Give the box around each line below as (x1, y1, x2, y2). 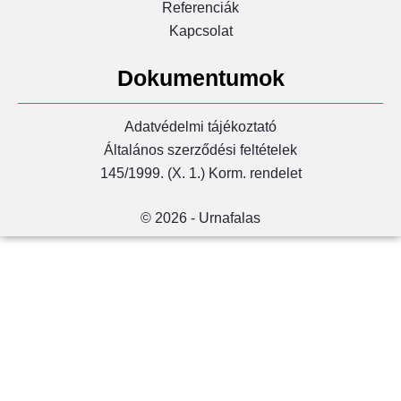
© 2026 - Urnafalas (141, 210, 260, 226)
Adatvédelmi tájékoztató (124, 119, 277, 135)
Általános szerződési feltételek (104, 142, 297, 158)
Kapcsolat (168, 22, 233, 38)
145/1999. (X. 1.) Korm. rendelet (99, 166, 302, 182)
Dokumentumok (116, 64, 285, 90)
